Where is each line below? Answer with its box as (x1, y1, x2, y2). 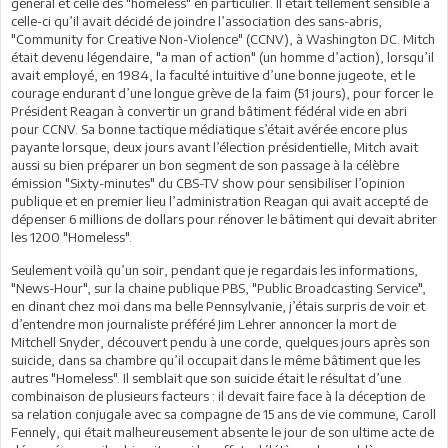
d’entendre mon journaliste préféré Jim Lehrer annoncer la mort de (11, 315, 396, 332)
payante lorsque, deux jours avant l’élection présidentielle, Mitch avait (11, 138, 418, 155)
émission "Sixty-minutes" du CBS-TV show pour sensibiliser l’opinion (11, 174, 405, 191)
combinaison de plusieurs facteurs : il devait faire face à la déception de (11, 387, 425, 404)
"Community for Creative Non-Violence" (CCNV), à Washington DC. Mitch (11, 30, 435, 47)
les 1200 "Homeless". (11, 228, 132, 245)
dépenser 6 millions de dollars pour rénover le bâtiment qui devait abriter (11, 210, 437, 227)
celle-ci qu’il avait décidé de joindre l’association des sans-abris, (11, 12, 382, 29)
